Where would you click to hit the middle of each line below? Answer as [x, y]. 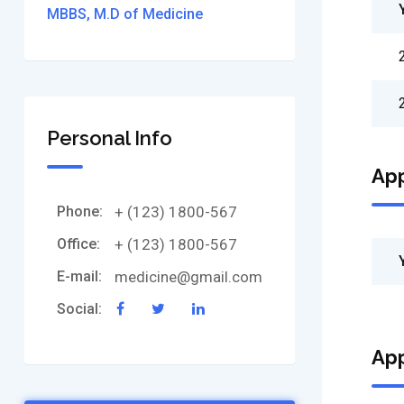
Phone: [80, 211]
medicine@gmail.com [188, 277]
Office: [78, 244]
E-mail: [79, 276]
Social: [79, 309]
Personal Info [110, 138]
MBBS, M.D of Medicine [125, 14]
